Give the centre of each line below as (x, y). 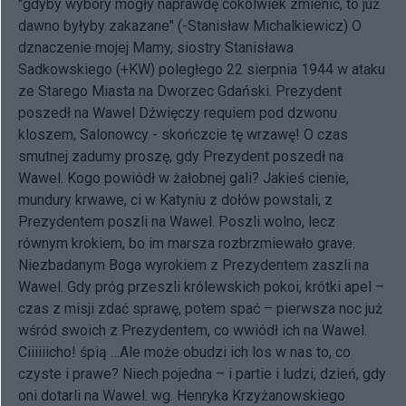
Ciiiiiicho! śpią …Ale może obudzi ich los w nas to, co (184, 352)
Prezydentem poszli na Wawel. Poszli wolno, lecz (177, 221)
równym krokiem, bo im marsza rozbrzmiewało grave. (187, 243)
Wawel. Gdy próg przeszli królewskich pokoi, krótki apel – (201, 286)
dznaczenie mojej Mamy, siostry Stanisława (156, 47)
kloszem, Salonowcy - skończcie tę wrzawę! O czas (183, 134)
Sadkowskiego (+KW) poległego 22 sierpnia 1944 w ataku (202, 69)
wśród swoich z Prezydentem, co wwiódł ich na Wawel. (193, 330)
